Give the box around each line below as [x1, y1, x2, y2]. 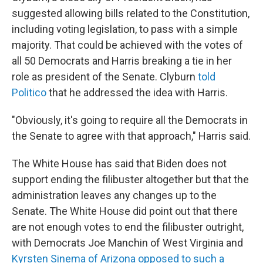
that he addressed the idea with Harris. [46, 86, 228, 99]
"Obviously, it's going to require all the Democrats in [12, 114, 248, 127]
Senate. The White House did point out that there [12, 205, 238, 218]
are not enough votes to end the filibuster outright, [12, 221, 244, 234]
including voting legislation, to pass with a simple [12, 23, 238, 36]
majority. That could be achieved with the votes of [12, 39, 243, 52]
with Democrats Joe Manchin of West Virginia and [12, 237, 243, 249]
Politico [12, 86, 46, 99]
